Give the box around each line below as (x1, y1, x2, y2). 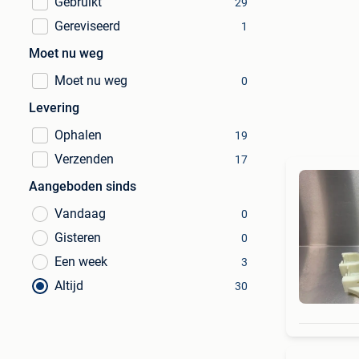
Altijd (54, 278, 83, 293)
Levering (29, 100, 79, 115)
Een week (54, 254, 107, 269)
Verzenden (54, 151, 114, 167)
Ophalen (54, 127, 102, 143)
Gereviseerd (54, 18, 120, 34)
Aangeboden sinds (29, 179, 136, 194)
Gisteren (54, 230, 101, 245)
